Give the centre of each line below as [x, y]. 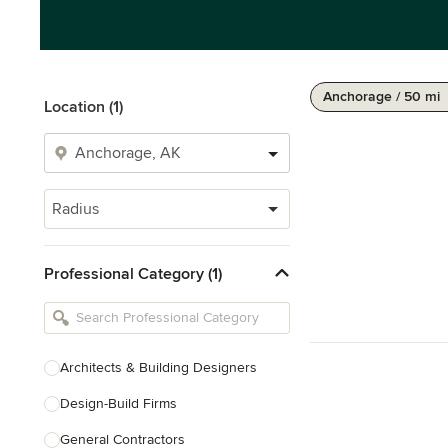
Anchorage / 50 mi [381, 96]
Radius [75, 209]
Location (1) [83, 107]
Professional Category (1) [133, 273]
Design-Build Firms [118, 403]
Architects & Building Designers [158, 367]
